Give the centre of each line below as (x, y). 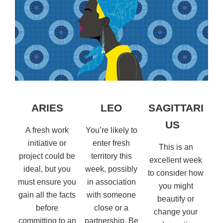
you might (176, 186)
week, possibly (111, 169)
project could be (47, 156)
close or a (111, 208)
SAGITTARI (176, 108)
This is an (176, 147)
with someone (111, 195)
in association (111, 182)
